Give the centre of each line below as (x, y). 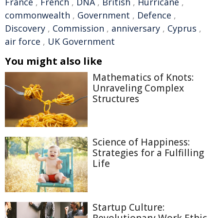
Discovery (25, 28)
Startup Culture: (128, 207)
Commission (78, 28)
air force (23, 41)
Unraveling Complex (138, 88)
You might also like (54, 61)
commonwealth (37, 15)
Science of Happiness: (141, 142)
